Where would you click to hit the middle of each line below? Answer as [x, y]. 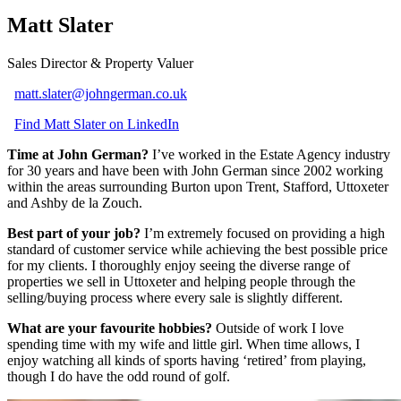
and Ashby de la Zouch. [75, 202]
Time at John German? [78, 154]
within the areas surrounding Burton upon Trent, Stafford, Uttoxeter [198, 186]
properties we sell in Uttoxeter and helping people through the [181, 281]
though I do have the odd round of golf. [119, 376]
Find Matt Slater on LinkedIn [97, 124]
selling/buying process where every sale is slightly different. [175, 297]
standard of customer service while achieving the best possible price [197, 249]
